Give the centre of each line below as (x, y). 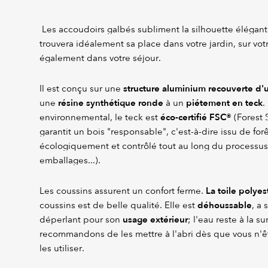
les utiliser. (62, 249)
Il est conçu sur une (81, 89)
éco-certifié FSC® (196, 118)
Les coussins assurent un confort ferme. (123, 191)
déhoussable (225, 205)
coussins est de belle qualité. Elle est (118, 205)
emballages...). (70, 161)
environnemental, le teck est (100, 118)
